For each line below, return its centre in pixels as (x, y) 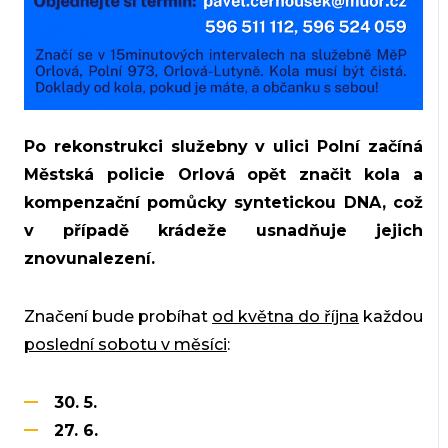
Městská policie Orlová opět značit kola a (223, 174)
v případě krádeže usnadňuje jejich (223, 230)
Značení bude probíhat (117, 316)
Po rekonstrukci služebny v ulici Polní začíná (223, 146)
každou (391, 316)
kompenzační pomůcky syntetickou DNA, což (223, 202)
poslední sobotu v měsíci (125, 344)
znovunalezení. (89, 258)
